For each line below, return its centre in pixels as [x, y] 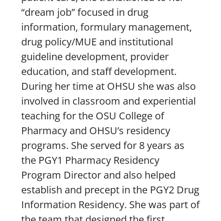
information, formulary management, [106, 27]
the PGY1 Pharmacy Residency [90, 160]
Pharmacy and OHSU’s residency [95, 130]
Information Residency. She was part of [110, 204]
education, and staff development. [99, 71]
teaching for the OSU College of [92, 115]
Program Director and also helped [98, 175]
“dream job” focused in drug [85, 12]
